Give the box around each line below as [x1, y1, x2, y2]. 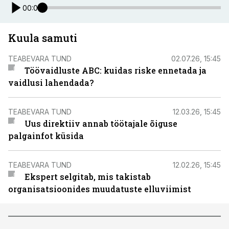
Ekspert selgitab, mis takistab [24, 171, 151, 182]
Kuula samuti [8, 31, 77, 44]
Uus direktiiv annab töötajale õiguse [24, 118, 177, 129]
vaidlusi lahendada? [8, 77, 94, 88]
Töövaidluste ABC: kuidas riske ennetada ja [24, 65, 207, 76]
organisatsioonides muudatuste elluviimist [8, 184, 191, 194]
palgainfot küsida [8, 130, 84, 141]
